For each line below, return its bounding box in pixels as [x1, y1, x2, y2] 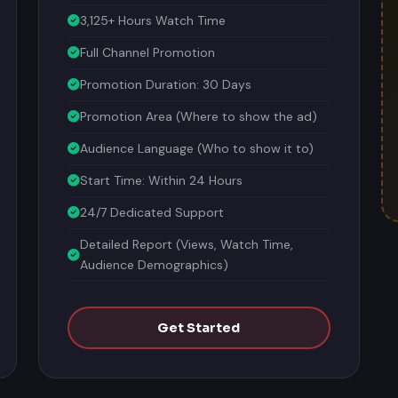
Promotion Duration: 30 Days [80, 74, 252, 90]
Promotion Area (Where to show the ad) [80, 106, 318, 122]
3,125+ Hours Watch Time [80, 10, 227, 26]
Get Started [157, 317, 241, 333]
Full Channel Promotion [80, 42, 216, 58]
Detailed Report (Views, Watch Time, [80, 234, 294, 250]
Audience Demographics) [80, 254, 229, 270]
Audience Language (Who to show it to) [80, 138, 314, 154]
